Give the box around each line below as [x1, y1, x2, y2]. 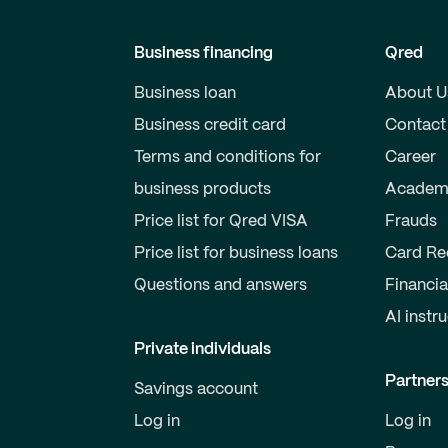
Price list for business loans [133, 246, 338, 261]
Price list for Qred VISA [133, 214, 308, 229]
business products [133, 182, 271, 197]
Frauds [385, 214, 438, 229]
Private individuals [133, 342, 271, 357]
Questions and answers [133, 278, 307, 293]
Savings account [133, 382, 258, 397]
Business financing [133, 46, 273, 61]
